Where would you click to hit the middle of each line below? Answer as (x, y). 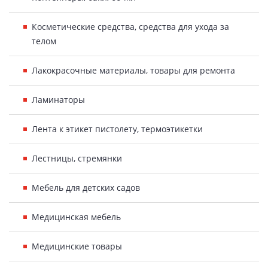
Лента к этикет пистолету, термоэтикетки (117, 129)
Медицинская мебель (76, 217)
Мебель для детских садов (86, 188)
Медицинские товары (77, 246)
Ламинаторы (58, 100)
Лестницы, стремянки (77, 158)
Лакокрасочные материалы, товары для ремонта (133, 70)
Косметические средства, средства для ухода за (130, 27)
